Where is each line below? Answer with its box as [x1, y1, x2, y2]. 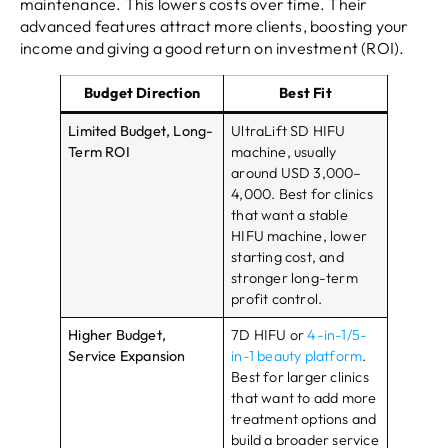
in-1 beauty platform [231, 346, 363, 365]
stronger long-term [231, 268, 358, 287]
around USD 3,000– [231, 163, 362, 182]
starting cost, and [231, 247, 344, 266]
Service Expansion [68, 346, 186, 365]
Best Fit [279, 83, 332, 102]
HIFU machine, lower [231, 226, 367, 245]
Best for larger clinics [231, 367, 369, 386]
